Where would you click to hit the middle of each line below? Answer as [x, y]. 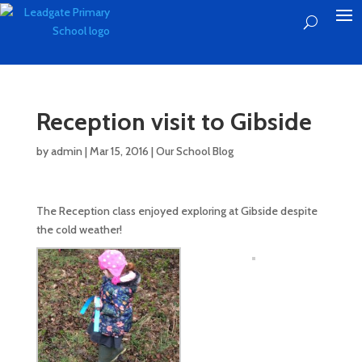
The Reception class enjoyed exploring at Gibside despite [177, 211]
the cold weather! [79, 229]
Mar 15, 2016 [119, 151]
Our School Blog [194, 151]
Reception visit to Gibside [174, 122]
